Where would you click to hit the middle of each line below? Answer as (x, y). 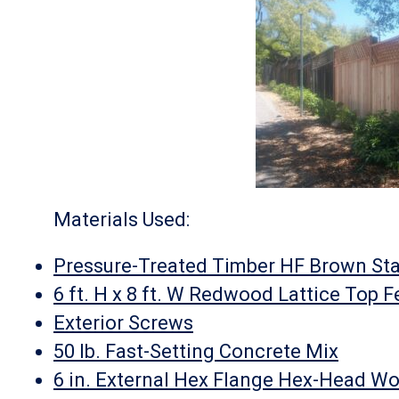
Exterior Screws (123, 323)
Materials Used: (122, 220)
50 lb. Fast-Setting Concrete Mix (196, 351)
